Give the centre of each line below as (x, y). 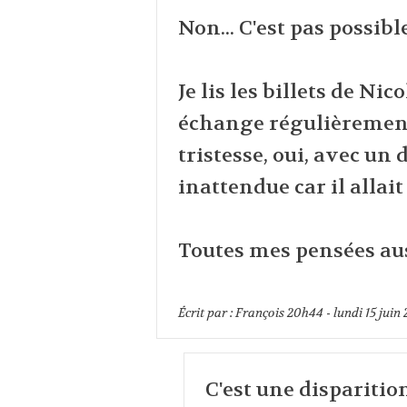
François (259, 313)
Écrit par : (206, 313)
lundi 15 (354, 313)
